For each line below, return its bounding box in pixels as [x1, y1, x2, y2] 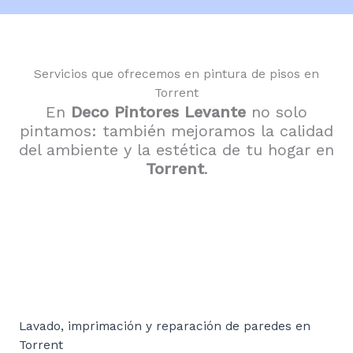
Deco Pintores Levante [71, 102, 246, 122]
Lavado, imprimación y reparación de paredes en [19, 319, 310, 334]
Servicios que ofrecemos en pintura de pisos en [34, 67, 319, 82]
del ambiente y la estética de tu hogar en [19, 140, 334, 160]
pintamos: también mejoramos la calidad [20, 121, 333, 141]
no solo [246, 102, 307, 122]
